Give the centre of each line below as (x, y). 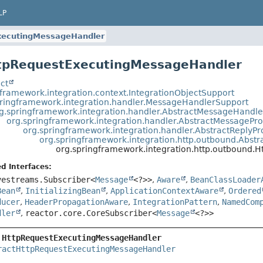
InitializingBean (63, 191)
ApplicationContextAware (164, 191)
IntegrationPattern (175, 202)
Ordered (245, 191)
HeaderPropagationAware (76, 202)
